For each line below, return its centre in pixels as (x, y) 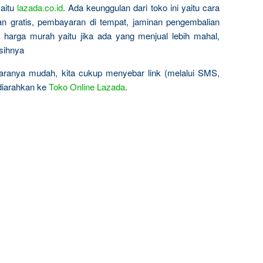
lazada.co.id (40, 7)
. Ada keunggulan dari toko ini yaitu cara (141, 7)
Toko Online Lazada (87, 87)
